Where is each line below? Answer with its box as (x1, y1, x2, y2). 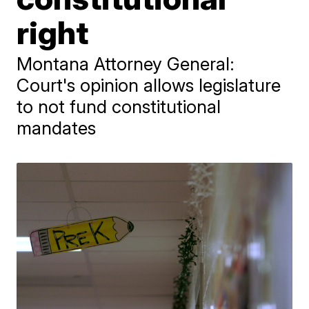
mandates (17, 117, 97, 139)
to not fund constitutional (17, 96, 221, 117)
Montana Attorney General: (17, 53, 235, 74)
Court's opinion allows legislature (17, 74, 281, 96)
